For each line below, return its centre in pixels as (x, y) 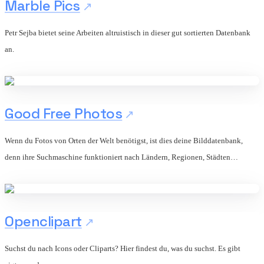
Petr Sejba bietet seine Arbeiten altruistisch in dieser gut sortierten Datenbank (128, 32)
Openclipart (43, 221)
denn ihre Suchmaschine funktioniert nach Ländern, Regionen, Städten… (121, 157)
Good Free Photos (64, 113)
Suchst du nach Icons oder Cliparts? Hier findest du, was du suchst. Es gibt (123, 248)
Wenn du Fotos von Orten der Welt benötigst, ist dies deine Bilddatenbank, (124, 140)
